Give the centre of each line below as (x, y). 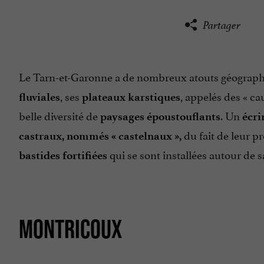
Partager (221, 25)
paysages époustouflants (160, 117)
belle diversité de (60, 115)
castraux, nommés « (69, 136)
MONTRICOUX (70, 229)
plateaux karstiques (131, 97)
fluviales (39, 97)
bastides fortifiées (63, 156)
